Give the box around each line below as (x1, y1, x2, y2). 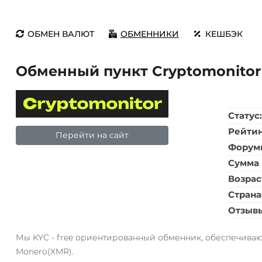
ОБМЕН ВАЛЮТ (27, 29, 94, 39)
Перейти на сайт (55, 129, 129, 140)
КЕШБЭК (205, 29, 243, 39)
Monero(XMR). (15, 246, 74, 257)
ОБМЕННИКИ (120, 29, 179, 39)
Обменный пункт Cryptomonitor (15, 63, 261, 80)
